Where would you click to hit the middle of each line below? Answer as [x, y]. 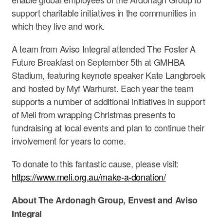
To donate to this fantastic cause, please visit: [95, 163]
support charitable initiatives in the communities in [104, 12]
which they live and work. [58, 26]
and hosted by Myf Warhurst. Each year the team [103, 88]
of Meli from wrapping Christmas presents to [94, 114]
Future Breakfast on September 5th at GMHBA [98, 62]
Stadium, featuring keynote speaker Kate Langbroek [109, 75]
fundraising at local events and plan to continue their [108, 127]
